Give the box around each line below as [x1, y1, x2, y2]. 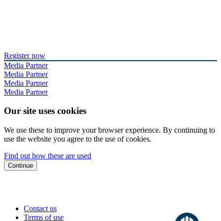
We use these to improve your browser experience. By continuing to [4, 126, 215, 135]
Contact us [24, 204, 57, 213]
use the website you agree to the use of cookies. [4, 135, 151, 144]
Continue [8, 162, 33, 170]
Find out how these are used [4, 151, 91, 160]
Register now [4, 51, 45, 60]
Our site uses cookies [4, 106, 86, 116]
